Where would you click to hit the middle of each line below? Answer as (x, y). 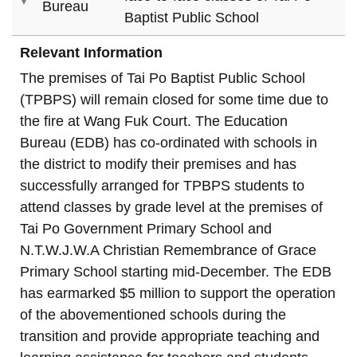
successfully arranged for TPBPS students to (162, 185)
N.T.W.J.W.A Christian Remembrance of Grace (168, 250)
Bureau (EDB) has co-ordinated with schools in (169, 142)
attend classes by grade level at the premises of (171, 207)
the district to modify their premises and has (158, 164)
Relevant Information (91, 53)
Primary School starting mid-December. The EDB (176, 271)
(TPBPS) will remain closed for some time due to (174, 99)
